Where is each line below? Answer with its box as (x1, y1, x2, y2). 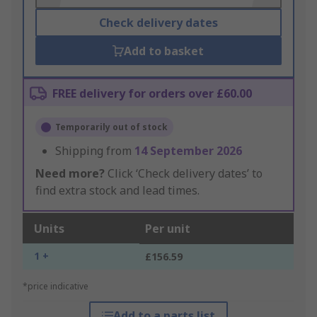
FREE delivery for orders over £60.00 (52, 86, 252, 102)
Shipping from (55, 143, 134, 159)
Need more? (35, 166, 105, 182)
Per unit (145, 221, 190, 237)
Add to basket (124, 43, 204, 59)
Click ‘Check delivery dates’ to (105, 166, 263, 182)
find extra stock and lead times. (35, 183, 200, 199)
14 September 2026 (134, 143, 242, 159)
